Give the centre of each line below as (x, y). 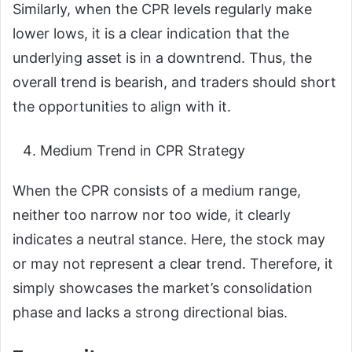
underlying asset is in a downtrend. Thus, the (162, 58)
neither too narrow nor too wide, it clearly (152, 215)
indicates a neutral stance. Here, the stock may (169, 240)
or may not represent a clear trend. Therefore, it (173, 264)
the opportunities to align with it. (124, 107)
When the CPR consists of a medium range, (157, 191)
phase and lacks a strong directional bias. (152, 313)
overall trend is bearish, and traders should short (174, 82)
